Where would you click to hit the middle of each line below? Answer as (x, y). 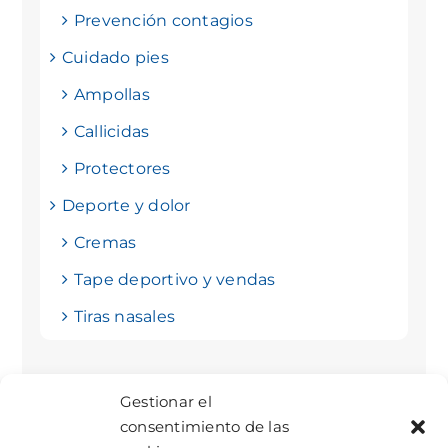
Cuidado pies (115, 57)
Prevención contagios (163, 20)
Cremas (105, 242)
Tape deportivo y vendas (174, 279)
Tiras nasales (124, 316)
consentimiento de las (205, 426)
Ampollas (111, 94)
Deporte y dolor (126, 205)
